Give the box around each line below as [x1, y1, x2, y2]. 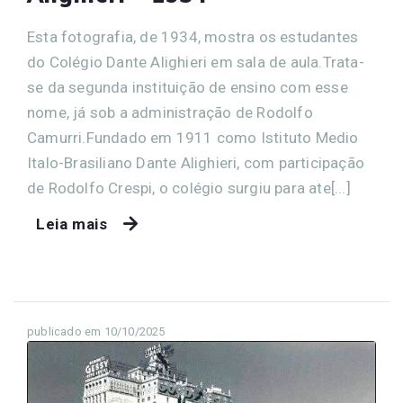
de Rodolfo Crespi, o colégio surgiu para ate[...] [27, 178, 351, 197]
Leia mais [36, 214, 108, 233]
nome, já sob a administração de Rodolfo [27, 103, 313, 121]
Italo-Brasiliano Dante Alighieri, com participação [27, 153, 365, 172]
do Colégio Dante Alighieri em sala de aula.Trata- [27, 52, 364, 71]
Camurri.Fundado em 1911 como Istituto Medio [27, 128, 359, 147]
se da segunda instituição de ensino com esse [27, 77, 348, 96]
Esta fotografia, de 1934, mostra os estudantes [27, 27, 359, 46]
